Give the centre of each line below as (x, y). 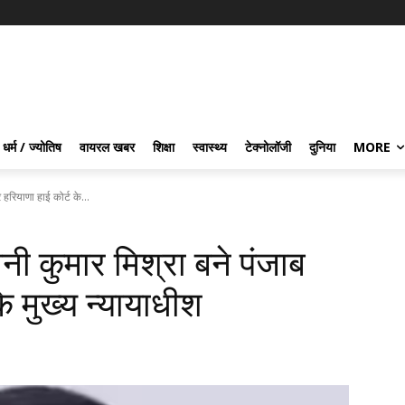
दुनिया (322, 147)
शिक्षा (164, 147)
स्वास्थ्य (210, 147)
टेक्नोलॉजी (268, 147)
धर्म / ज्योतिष (32, 147)
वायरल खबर (107, 147)
